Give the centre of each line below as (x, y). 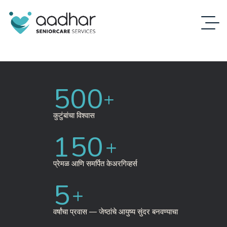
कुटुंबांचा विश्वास (74, 116)
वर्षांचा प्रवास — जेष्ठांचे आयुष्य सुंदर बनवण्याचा (116, 212)
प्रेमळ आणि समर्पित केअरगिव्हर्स (95, 164)
